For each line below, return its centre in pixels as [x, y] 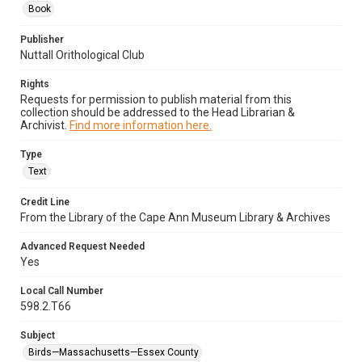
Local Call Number [62, 291]
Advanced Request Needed [82, 246]
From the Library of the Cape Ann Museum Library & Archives [175, 217]
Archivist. [45, 125]
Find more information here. [141, 125]
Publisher [42, 40]
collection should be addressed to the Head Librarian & [158, 112]
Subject [38, 335]
